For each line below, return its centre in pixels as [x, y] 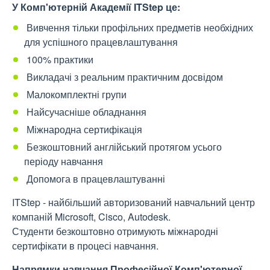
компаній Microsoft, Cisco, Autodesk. [91, 217]
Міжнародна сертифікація [83, 129]
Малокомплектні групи [75, 94]
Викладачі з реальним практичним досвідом [124, 77]
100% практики [59, 59]
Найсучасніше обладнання [85, 112]
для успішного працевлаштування [101, 42]
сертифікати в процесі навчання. [85, 246]
